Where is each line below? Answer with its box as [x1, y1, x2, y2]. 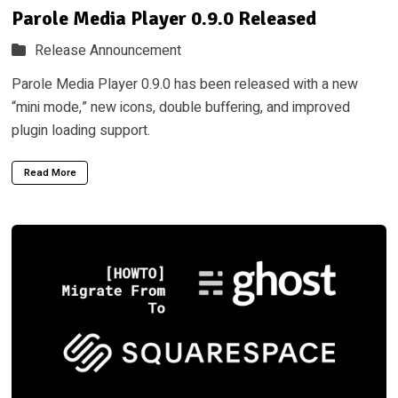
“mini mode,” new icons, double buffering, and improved [11, 97, 350, 119]
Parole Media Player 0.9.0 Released [11, 6, 316, 30]
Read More [23, 164, 76, 180]
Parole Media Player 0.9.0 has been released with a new [11, 74, 358, 96]
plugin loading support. [11, 120, 150, 142]
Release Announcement [35, 39, 182, 61]
